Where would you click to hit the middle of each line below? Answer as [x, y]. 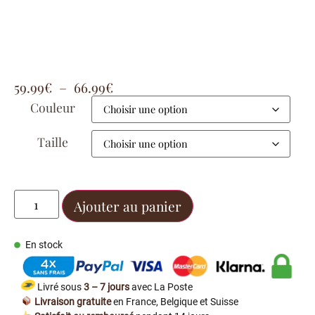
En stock [44, 245]
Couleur [53, 108]
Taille [53, 142]
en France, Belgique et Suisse [175, 302]
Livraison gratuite [72, 302]
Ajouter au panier [127, 206]
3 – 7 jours [108, 288]
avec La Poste [162, 288]
